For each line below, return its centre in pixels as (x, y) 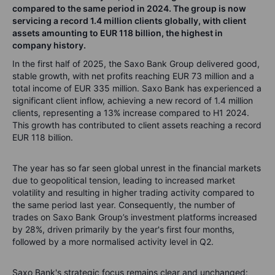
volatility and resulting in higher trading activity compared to (133, 192)
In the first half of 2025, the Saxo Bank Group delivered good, (136, 64)
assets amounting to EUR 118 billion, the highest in (118, 33)
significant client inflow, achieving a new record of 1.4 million (133, 100)
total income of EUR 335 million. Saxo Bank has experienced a (137, 88)
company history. (49, 45)
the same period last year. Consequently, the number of (124, 205)
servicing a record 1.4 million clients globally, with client (129, 21)
